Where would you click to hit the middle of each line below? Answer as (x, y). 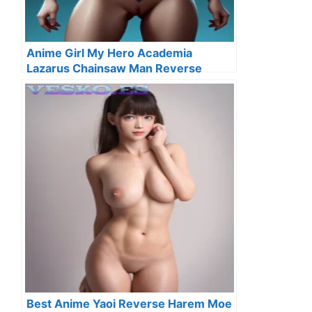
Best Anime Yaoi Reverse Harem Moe (129, 303)
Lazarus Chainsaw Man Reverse (114, 68)
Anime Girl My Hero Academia (109, 53)
